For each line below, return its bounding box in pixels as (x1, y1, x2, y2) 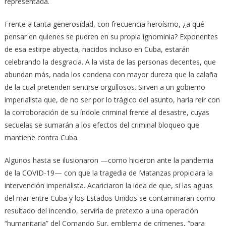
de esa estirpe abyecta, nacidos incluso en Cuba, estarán (4, 44, 190, 54)
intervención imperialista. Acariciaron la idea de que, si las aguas (4, 180, 213, 190)
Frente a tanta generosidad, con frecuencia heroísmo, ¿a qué (4, 19, 204, 29)
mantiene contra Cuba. (4, 132, 79, 142)
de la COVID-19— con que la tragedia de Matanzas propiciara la (4, 167, 213, 178)
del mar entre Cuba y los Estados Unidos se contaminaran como (4, 193, 215, 203)
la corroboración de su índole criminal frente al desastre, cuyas (4, 107, 209, 117)
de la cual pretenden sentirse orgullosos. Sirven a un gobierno (4, 82, 205, 92)
